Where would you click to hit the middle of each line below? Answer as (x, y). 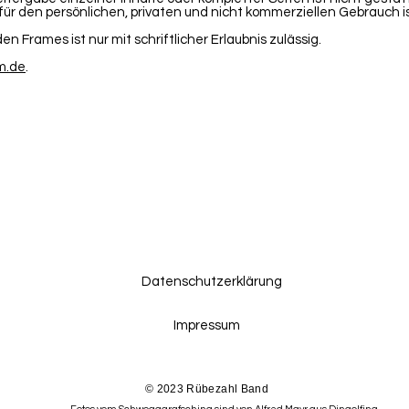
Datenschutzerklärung (212, 282)
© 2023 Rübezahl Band (207, 389)
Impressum (206, 325)
